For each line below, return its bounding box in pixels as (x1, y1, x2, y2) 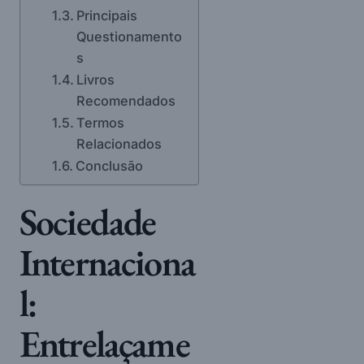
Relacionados (76, 135, 162, 152)
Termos (76, 114, 124, 131)
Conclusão (75, 157, 143, 174)
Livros (76, 71, 115, 88)
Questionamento (76, 28, 182, 45)
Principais (76, 6, 137, 24)
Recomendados (76, 92, 175, 109)
